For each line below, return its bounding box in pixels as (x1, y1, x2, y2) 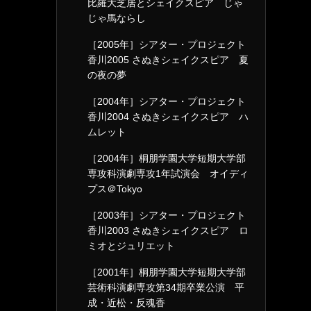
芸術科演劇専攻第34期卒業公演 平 (87, 282, 244, 293)
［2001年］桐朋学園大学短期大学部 (87, 267, 246, 278)
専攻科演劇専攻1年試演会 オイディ (87, 168, 249, 179)
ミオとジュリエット (87, 240, 175, 251)
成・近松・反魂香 (87, 297, 165, 308)
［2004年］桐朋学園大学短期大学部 (87, 153, 246, 164)
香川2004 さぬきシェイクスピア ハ (87, 111, 249, 122)
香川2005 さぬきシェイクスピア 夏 (87, 54, 249, 65)
